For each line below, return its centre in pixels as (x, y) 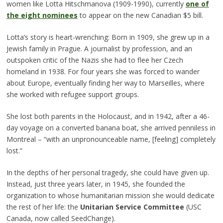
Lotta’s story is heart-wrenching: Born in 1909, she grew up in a (108, 37)
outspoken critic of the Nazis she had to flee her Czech (95, 60)
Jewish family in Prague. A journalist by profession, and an (99, 49)
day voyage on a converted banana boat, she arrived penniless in (111, 128)
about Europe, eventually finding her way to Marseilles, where (105, 83)
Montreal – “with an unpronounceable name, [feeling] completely (111, 139)
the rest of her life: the (43, 207)
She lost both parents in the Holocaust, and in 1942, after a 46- (108, 116)
